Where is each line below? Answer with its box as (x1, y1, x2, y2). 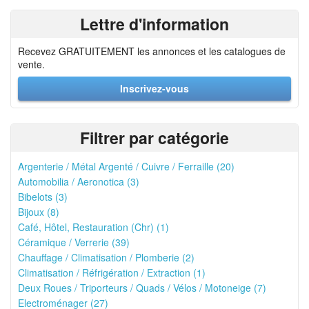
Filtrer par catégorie (80, 126, 229, 149)
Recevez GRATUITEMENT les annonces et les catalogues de (18, 44, 286, 58)
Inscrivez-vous (120, 81, 189, 95)
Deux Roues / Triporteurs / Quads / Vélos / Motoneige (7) (18, 281, 266, 295)
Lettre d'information (80, 12, 229, 35)
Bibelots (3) (18, 190, 68, 203)
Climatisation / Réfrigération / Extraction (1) (18, 266, 206, 279)
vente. (18, 57, 45, 71)
